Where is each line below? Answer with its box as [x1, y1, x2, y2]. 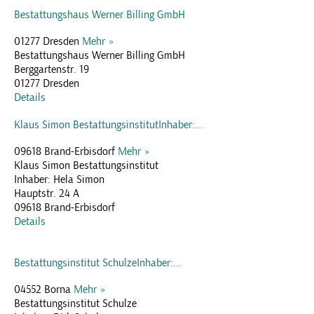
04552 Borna [14, 282, 74, 296]
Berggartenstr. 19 [14, 62, 89, 76]
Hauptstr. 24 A [14, 186, 79, 200]
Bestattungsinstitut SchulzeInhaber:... [14, 256, 182, 271]
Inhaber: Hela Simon [14, 172, 104, 186]
